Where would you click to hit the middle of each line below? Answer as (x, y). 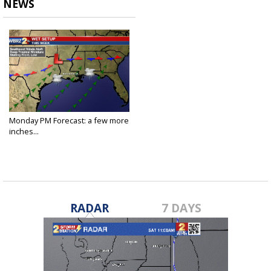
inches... (24, 131)
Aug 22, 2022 (29, 140)
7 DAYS (182, 207)
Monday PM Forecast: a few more (69, 120)
